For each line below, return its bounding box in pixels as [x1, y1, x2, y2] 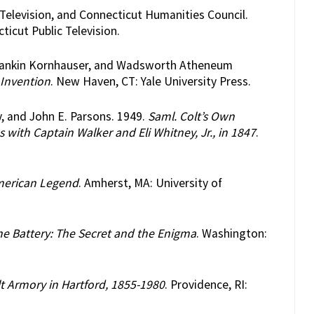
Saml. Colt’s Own [147, 108, 235, 124]
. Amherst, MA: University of [78, 175, 222, 191]
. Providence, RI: [164, 276, 247, 292]
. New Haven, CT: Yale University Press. [50, 74, 251, 90]
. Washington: [196, 226, 267, 242]
